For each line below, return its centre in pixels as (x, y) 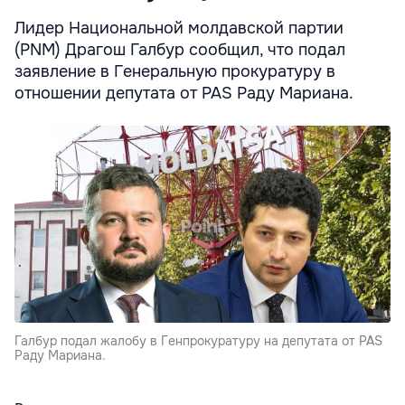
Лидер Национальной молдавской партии (179, 28)
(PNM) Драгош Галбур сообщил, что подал (180, 49)
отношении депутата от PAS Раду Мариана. (184, 93)
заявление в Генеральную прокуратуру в (175, 71)
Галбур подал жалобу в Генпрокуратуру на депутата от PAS (198, 340)
